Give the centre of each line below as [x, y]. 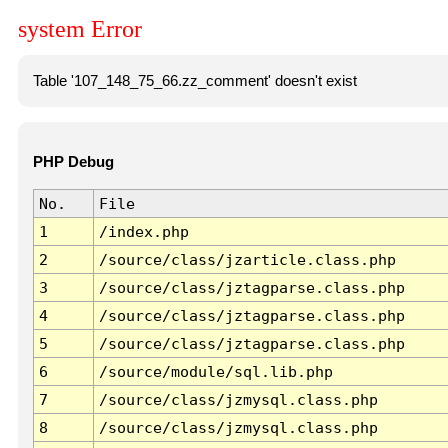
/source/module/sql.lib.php [215, 372]
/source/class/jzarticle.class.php [247, 260]
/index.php [143, 232]
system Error [80, 29]
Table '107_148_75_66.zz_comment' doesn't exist [194, 80]
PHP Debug [73, 162]
